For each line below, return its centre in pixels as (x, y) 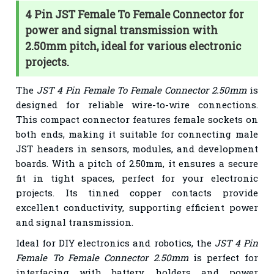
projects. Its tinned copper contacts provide (137, 192)
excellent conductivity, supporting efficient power (137, 207)
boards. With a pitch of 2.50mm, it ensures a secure (137, 163)
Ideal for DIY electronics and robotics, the (115, 243)
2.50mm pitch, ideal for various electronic (133, 46)
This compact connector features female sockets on (137, 119)
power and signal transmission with (122, 30)
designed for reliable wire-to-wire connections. (137, 104)
